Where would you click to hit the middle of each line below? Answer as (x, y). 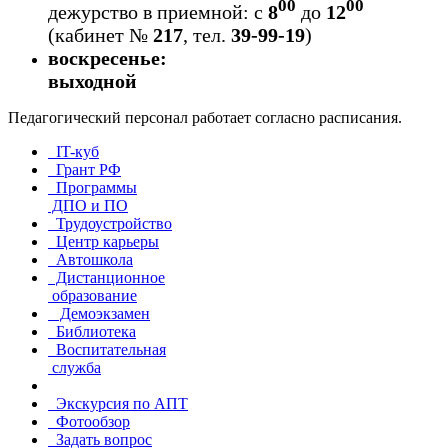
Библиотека (92, 331)
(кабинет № (100, 34)
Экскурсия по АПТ (118, 403)
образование (92, 295)
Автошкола (90, 259)
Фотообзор (89, 421)
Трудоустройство (110, 223)
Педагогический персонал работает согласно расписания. (205, 117)
